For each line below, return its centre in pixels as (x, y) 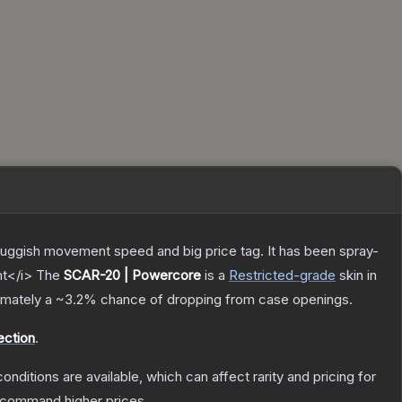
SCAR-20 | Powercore (132, 275)
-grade (315, 275)
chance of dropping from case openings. (225, 300)
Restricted (261, 275)
